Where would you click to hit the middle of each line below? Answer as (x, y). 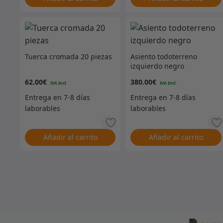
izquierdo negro (158, 66)
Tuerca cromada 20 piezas (68, 57)
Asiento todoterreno (164, 57)
